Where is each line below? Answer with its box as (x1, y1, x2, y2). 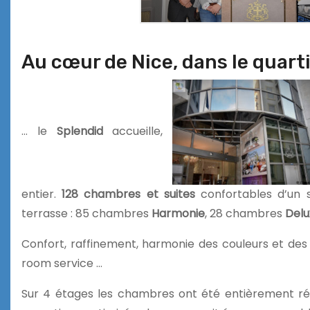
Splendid (56, 123, 103, 140)
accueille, (102, 123, 173, 140)
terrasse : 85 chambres (21, 205, 152, 221)
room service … (21, 255, 102, 271)
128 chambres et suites (62, 185, 195, 202)
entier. (21, 185, 62, 202)
